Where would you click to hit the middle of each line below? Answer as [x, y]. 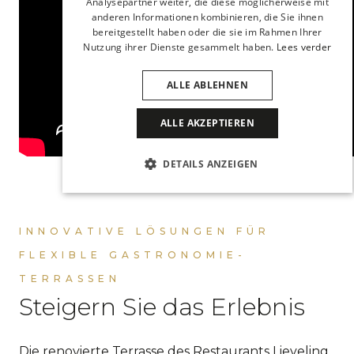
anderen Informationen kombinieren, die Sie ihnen [207, 17]
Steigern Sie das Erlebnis [162, 307]
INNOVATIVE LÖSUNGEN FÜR [145, 231]
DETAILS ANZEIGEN [210, 164]
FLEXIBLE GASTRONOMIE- [133, 254]
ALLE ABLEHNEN [207, 85]
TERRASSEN [70, 278]
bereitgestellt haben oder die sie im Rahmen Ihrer [207, 32]
